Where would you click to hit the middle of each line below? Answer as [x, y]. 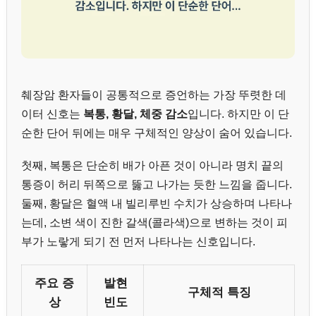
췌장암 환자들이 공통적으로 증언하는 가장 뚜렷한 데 [154, 95]
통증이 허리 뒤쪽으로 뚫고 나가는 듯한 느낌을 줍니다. [157, 184]
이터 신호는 [52, 114]
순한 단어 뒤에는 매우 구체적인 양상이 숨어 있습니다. [157, 133]
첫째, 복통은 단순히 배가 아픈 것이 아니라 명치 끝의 [152, 165]
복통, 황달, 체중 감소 [135, 114]
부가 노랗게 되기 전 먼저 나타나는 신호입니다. [138, 241]
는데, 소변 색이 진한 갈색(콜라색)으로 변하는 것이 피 [154, 222]
